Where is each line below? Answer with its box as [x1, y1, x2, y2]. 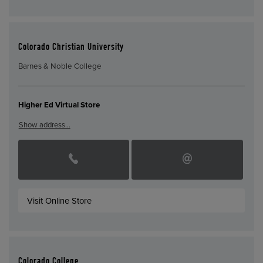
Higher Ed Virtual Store [18, 100, 100, 110]
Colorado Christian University [18, 42, 124, 53]
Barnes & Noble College [18, 62, 102, 72]
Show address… [18, 120, 70, 130]
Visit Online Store [27, 195, 92, 206]
